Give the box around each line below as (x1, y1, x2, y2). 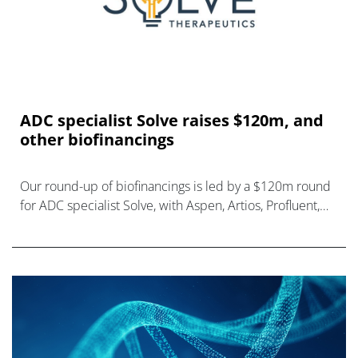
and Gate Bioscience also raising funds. (20, 216, 241, 234)
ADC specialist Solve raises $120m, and (20, 109, 324, 132)
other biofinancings (20, 129, 174, 151)
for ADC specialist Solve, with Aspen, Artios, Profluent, (20, 197, 320, 215)
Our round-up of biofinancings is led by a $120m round (20, 177, 331, 196)
